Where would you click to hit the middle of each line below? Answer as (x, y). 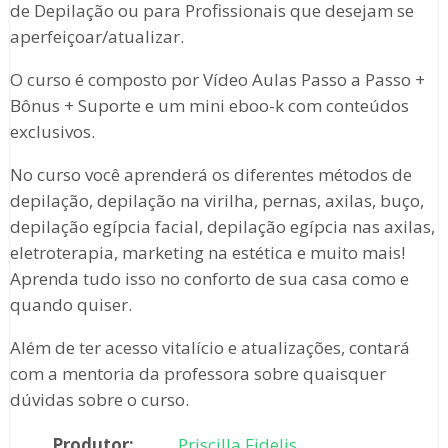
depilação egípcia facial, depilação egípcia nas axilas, (222, 227)
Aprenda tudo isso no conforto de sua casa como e (209, 279)
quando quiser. (70, 305)
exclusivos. (52, 132)
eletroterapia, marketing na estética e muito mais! (207, 253)
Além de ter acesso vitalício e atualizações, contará (209, 348)
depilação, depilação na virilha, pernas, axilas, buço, (216, 201)
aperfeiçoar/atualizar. (96, 37)
